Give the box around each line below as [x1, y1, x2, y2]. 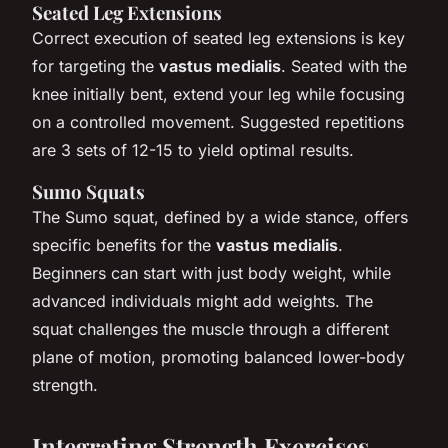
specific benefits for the [32, 234, 216, 255]
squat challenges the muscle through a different [32, 318, 389, 339]
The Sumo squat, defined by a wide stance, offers [32, 206, 408, 227]
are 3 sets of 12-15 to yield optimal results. [32, 139, 354, 160]
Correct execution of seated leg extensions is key [32, 27, 405, 48]
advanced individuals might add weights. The [32, 290, 373, 311]
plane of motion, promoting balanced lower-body [32, 346, 405, 367]
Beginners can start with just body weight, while [32, 262, 391, 283]
